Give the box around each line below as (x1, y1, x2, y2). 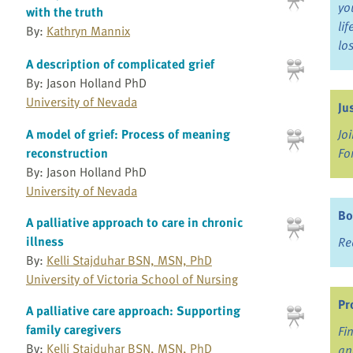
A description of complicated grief (25, 54, 214, 73)
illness (25, 232, 64, 251)
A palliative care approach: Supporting (25, 301, 240, 321)
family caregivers (25, 320, 121, 340)
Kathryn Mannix (46, 21, 130, 41)
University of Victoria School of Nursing (25, 269, 238, 289)
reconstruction (25, 143, 108, 163)
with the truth (25, 2, 103, 22)
